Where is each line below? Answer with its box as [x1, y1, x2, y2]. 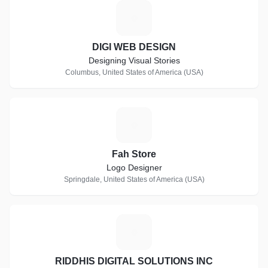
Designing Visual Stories [88, 56, 180, 65]
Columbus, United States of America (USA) [65, 68, 203, 77]
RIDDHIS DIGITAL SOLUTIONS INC [55, 256, 213, 266]
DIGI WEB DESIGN [92, 42, 176, 52]
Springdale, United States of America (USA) [63, 175, 205, 184]
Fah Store [112, 149, 156, 159]
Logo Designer [106, 163, 162, 172]
